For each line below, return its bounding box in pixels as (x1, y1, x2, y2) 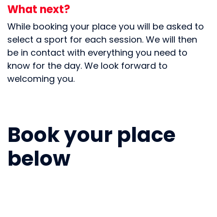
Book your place (7, 126, 175, 147)
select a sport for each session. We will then (7, 36, 197, 45)
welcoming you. (7, 75, 75, 84)
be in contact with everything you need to (7, 49, 187, 58)
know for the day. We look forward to (7, 62, 168, 71)
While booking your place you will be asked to (7, 23, 204, 32)
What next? (7, 5, 70, 16)
